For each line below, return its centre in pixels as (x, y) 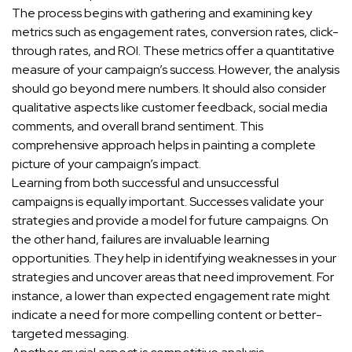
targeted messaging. (70, 334)
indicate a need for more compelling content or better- (167, 315)
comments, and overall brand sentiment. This (137, 126)
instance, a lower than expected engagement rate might (171, 296)
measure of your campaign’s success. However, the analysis (176, 70)
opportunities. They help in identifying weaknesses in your (174, 258)
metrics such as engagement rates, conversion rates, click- (175, 32)
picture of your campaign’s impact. (106, 164)
